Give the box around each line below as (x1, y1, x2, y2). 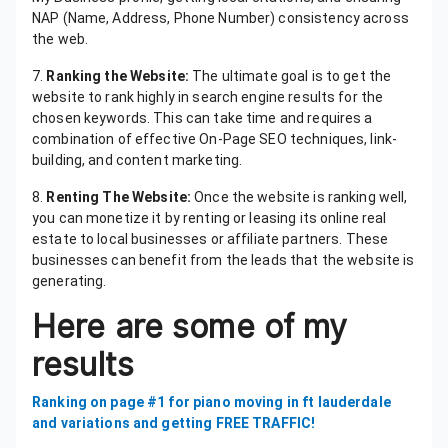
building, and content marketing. (32, 151, 243, 168)
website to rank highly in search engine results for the (32, 88, 384, 105)
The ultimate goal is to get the (189, 67, 392, 84)
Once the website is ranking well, (191, 188, 408, 205)
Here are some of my (32, 306, 348, 346)
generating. (32, 272, 113, 289)
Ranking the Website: (46, 67, 190, 84)
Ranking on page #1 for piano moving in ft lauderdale (32, 393, 391, 410)
